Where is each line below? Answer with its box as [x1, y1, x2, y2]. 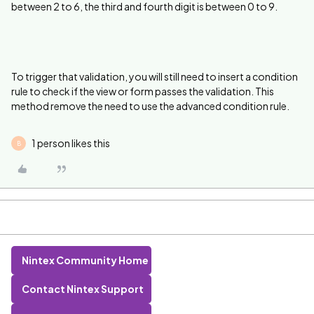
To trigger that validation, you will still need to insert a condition [11, 70, 298, 83]
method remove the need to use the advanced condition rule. [11, 100, 289, 112]
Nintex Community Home [22, 254, 149, 266]
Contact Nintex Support [22, 282, 144, 295]
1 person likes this [32, 137, 110, 149]
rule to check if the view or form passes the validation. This [11, 85, 274, 97]
